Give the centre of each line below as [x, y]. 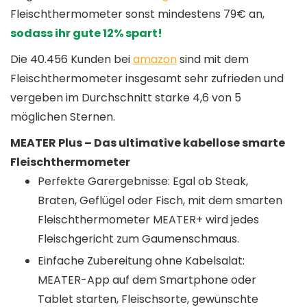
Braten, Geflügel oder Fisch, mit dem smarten [160, 200]
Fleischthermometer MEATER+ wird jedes [148, 219]
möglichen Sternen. [63, 116]
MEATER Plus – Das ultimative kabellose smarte [148, 143]
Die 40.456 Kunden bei [72, 59]
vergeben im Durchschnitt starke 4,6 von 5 [126, 97]
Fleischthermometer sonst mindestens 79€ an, [137, 14]
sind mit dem [213, 59]
